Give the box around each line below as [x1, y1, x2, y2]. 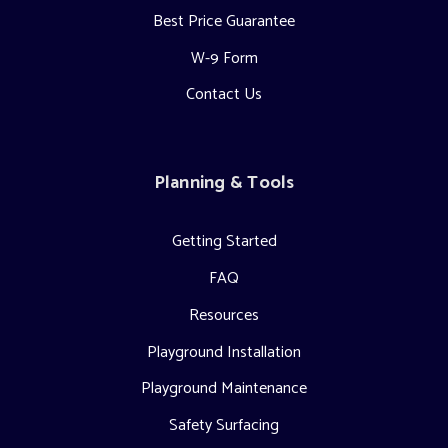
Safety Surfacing [169, 412, 279, 440]
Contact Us [186, 81, 262, 109]
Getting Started [171, 228, 277, 256]
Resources [189, 301, 259, 329]
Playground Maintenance [141, 375, 307, 403]
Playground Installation [147, 338, 301, 366]
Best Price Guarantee [153, 7, 295, 35]
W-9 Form [190, 44, 258, 72]
